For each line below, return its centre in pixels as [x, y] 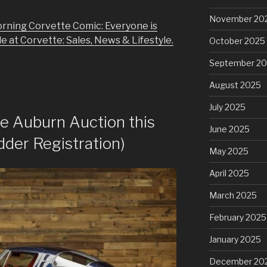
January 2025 [235, 239]
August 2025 [235, 85]
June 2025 [229, 129]
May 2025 [229, 151]
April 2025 [229, 173]
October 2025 [237, 41]
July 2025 [227, 107]
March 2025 [233, 195]
